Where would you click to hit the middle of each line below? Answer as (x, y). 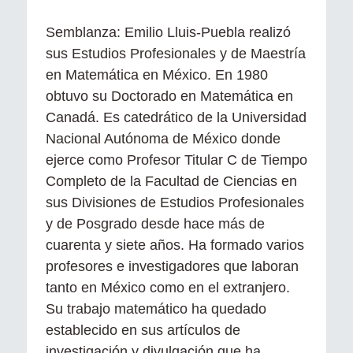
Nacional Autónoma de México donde (163, 138)
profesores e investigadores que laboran (172, 266)
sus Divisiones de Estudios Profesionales (175, 202)
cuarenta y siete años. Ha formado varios (175, 245)
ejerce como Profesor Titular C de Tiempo (176, 160)
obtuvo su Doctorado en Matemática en (169, 96)
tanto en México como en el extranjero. (168, 287)
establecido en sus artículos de (143, 330)
